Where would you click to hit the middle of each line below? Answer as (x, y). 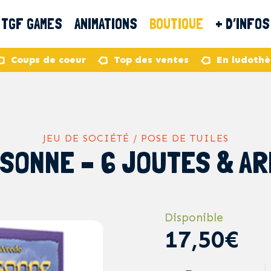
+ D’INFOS (243, 24)
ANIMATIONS (106, 24)
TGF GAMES (32, 24)
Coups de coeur (48, 60)
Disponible (194, 217)
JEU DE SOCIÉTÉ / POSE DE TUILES (135, 138)
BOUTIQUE (176, 24)
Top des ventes (151, 60)
